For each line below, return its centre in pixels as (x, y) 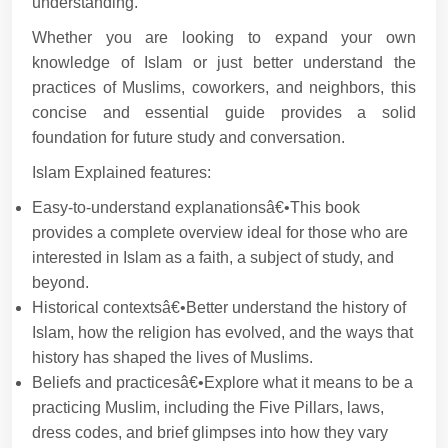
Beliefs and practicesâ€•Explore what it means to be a (222, 382)
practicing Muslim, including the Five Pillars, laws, (208, 407)
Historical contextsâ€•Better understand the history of (219, 307)
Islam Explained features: (121, 172)
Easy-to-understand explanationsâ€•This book (196, 207)
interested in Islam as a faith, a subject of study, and (213, 257)
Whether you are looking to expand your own (224, 37)
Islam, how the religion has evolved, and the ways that (222, 332)
